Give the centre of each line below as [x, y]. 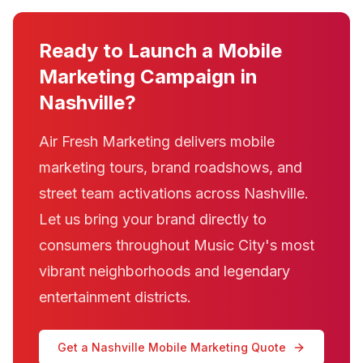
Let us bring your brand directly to [153, 219]
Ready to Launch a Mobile [160, 51]
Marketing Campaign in [148, 77]
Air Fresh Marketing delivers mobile [157, 141]
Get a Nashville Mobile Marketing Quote [172, 347]
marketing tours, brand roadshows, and [171, 167]
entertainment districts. [115, 297]
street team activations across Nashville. [174, 193]
